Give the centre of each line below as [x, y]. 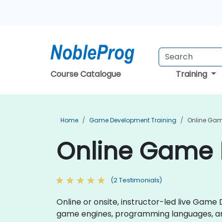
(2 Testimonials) [136, 180]
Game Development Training [133, 120]
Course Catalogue [86, 74]
